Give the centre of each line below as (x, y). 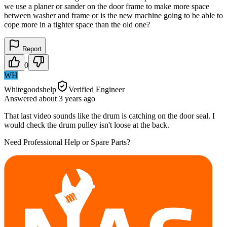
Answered (22, 98)
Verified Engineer (97, 89)
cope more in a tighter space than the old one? (77, 24)
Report (31, 49)
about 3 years (60, 98)
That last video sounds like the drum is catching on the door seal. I (109, 116)
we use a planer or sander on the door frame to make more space (107, 6)
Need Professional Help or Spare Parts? (67, 142)
